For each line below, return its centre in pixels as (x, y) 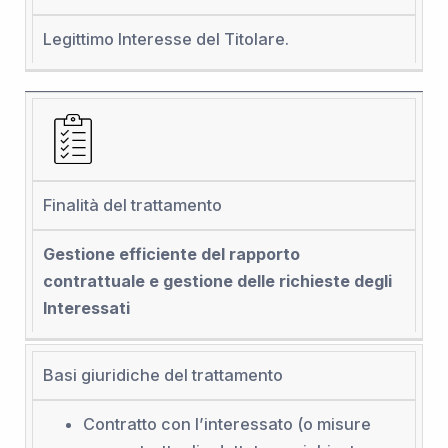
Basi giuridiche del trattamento (162, 374)
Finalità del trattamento (132, 204)
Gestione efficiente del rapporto (171, 253)
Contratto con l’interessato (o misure (226, 424)
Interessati (86, 307)
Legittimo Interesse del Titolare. (165, 38)
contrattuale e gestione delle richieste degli (217, 280)
